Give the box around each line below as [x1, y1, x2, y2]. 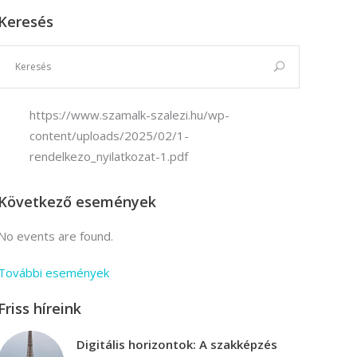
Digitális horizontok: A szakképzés [76, 336, 277, 352]
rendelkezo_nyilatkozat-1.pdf [29, 148, 188, 164]
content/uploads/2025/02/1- [29, 127, 189, 143]
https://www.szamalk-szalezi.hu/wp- [29, 107, 229, 123]
